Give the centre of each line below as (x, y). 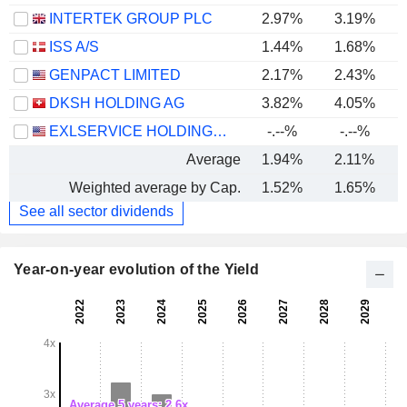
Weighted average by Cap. (155, 188)
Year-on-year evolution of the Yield (136, 270)
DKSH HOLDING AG (117, 104)
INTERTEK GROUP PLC (131, 19)
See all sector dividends (96, 211)
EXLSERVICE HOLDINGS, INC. (220, 132)
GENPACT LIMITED (115, 75)
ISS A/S (74, 47)
